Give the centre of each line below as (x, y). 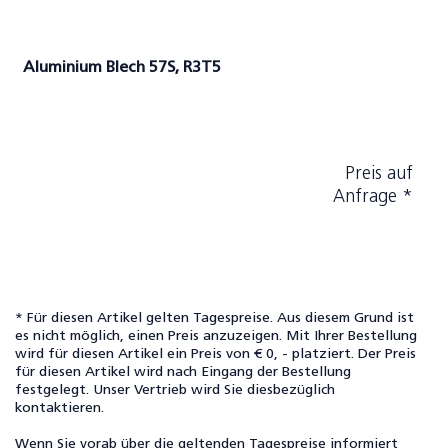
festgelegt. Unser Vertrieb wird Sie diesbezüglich (175, 390)
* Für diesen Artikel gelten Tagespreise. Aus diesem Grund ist (214, 318)
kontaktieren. (59, 408)
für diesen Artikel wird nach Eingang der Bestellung (183, 372)
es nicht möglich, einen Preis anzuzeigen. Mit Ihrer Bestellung (216, 336)
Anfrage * (373, 197)
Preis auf (379, 174)
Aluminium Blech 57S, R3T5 (122, 68)
